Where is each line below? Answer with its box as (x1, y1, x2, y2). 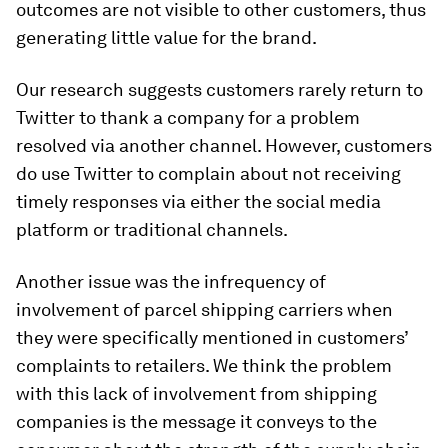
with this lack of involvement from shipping (16, 383, 377, 404)
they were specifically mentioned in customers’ (16, 327, 408, 348)
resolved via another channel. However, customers (16, 135, 432, 156)
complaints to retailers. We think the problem (16, 355, 392, 376)
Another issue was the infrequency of (16, 271, 326, 292)
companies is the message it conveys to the (16, 411, 377, 432)
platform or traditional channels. (16, 219, 288, 240)
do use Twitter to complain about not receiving (16, 163, 401, 184)
